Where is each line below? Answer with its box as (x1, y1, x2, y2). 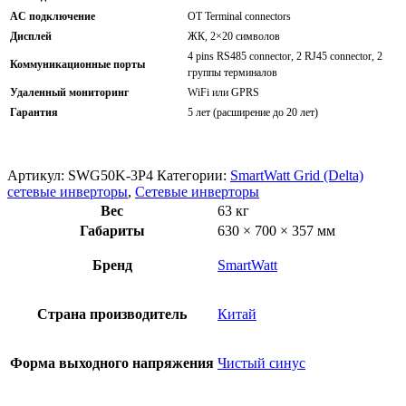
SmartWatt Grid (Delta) (230, 168, 363, 183)
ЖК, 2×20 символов (188, 30, 280, 43)
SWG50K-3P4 (68, 168, 153, 183)
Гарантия (10, 106, 58, 119)
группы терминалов (188, 66, 277, 79)
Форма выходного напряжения (10, 355, 214, 371)
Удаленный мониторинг (10, 86, 129, 99)
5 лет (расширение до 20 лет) (188, 106, 318, 119)
